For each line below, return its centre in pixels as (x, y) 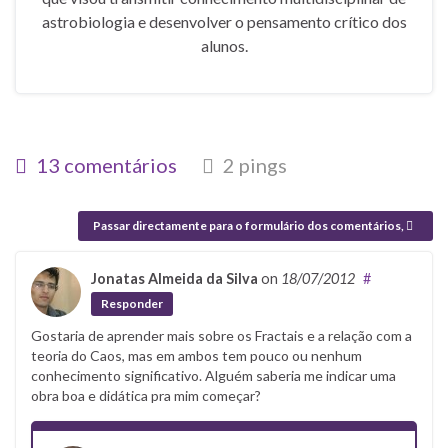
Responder (132, 304)
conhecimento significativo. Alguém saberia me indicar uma (213, 376)
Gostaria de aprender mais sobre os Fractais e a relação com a (221, 336)
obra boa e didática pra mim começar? (146, 396)
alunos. (224, 45)
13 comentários (104, 164)
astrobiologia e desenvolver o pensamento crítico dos (224, 21)
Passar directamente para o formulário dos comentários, (249, 225)
